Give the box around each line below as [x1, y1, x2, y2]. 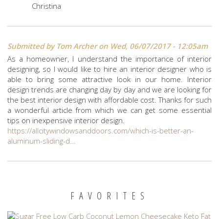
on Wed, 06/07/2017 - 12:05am [97, 41, 208, 51]
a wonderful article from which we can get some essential [7, 105, 212, 115]
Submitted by [7, 41, 56, 51]
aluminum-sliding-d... [7, 135, 76, 146]
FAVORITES [70, 189, 149, 202]
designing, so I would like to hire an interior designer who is [7, 64, 212, 74]
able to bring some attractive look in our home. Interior [7, 74, 212, 84]
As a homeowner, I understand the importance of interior [7, 53, 212, 64]
